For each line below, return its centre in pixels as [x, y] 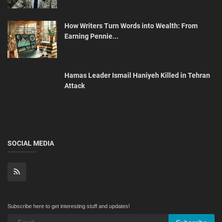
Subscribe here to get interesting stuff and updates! [69, 206]
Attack [75, 85]
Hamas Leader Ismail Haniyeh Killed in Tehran [137, 75]
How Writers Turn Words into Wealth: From [131, 26]
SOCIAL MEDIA [31, 143]
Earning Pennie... [91, 36]
